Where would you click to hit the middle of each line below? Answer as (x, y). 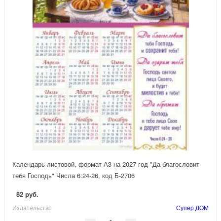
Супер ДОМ (192, 208)
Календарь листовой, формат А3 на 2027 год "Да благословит (106, 164)
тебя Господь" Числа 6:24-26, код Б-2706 (74, 176)
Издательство (32, 208)
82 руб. (27, 194)
